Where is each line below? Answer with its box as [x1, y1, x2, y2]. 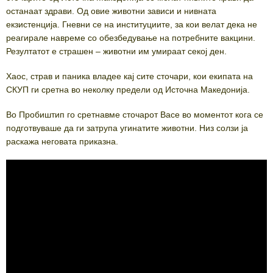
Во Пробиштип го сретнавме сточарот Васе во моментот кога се [6, 109, 263, 119]
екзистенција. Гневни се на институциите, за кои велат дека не [6, 19, 257, 29]
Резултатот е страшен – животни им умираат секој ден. [6, 46, 227, 56]
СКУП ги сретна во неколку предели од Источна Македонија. [6, 84, 250, 94]
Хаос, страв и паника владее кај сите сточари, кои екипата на [6, 71, 253, 81]
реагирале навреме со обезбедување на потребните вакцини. [6, 32, 255, 43]
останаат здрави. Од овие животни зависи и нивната [6, 5, 216, 16]
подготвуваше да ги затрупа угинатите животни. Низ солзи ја [6, 122, 248, 133]
